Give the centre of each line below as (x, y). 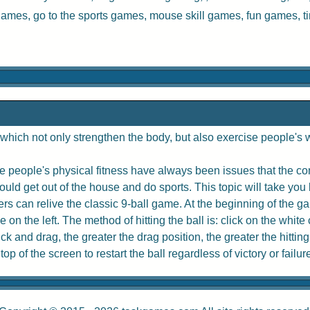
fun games (272, 16)
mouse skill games (195, 16)
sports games (111, 16)
